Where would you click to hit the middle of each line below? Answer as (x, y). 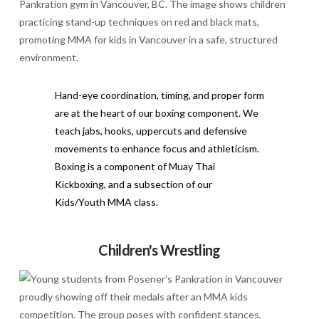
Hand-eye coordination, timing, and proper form (159, 95)
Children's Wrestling (159, 250)
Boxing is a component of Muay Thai (135, 166)
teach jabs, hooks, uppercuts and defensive (151, 130)
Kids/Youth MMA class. (106, 202)
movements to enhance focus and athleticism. (157, 148)
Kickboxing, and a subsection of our (133, 184)
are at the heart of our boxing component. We (156, 113)
